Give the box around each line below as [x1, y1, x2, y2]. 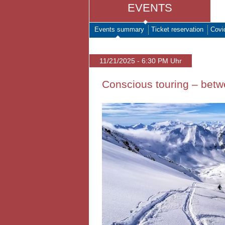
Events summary [94, 26, 144, 33]
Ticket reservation [151, 26, 203, 33]
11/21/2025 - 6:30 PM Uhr [99, 57, 182, 65]
